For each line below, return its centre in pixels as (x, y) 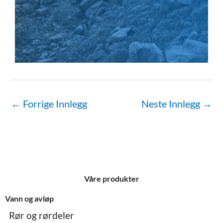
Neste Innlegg (172, 103)
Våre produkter (111, 179)
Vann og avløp (29, 199)
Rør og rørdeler (42, 216)
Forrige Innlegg (54, 103)
